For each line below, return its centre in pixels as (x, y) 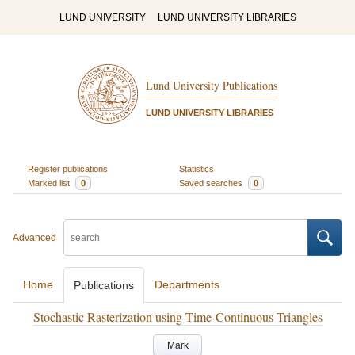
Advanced (34, 238)
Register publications (67, 168)
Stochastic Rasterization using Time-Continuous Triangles (177, 317)
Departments (187, 284)
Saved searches (212, 183)
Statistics (197, 168)
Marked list (50, 183)
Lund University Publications (211, 86)
